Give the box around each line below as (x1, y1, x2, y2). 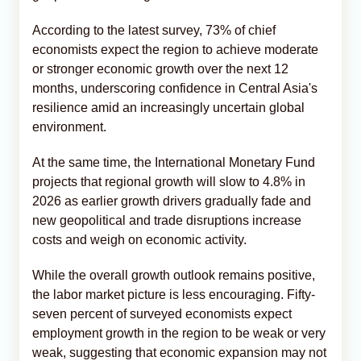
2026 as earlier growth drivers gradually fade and (32, 193, 311, 208)
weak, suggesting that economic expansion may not (32, 345, 326, 359)
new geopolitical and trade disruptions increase (32, 213, 301, 227)
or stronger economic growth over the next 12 (32, 61, 288, 76)
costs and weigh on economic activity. (32, 232, 247, 247)
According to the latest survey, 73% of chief (32, 23, 276, 37)
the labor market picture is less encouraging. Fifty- (32, 287, 315, 301)
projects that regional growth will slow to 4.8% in (32, 174, 305, 189)
